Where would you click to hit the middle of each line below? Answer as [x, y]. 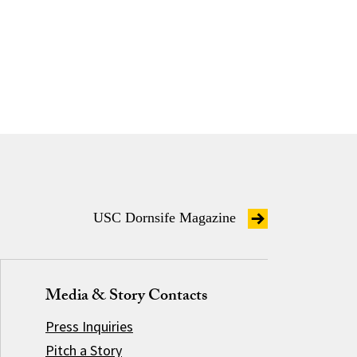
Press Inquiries [89, 326]
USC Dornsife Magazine [167, 218]
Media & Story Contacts [126, 297]
